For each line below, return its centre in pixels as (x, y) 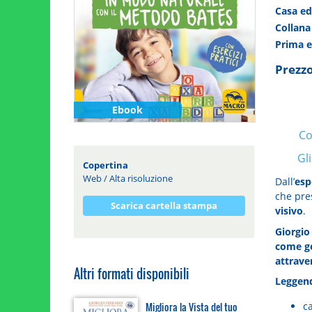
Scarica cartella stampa (164, 205)
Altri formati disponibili (131, 273)
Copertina (105, 165)
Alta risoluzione (141, 178)
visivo (289, 210)
